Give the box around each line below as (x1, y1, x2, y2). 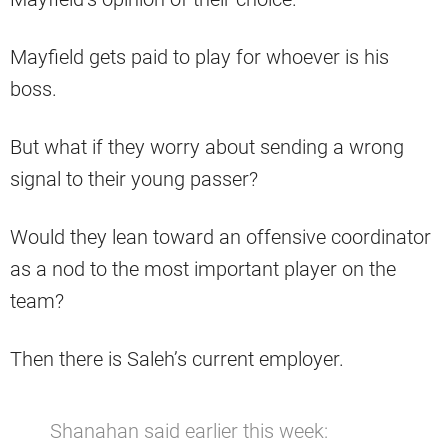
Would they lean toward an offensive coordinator (10, 225, 431, 250)
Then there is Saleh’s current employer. (10, 347, 344, 372)
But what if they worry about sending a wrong (10, 135, 404, 160)
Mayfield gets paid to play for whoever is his (10, 45, 389, 70)
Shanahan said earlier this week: (50, 419, 328, 444)
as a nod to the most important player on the (10, 257, 396, 282)
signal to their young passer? (10, 167, 258, 192)
